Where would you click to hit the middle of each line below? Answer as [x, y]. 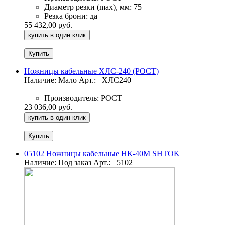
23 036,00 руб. [48, 107]
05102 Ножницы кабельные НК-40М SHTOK [102, 154]
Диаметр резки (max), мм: [88, 7]
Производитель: [72, 98]
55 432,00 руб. [48, 25]
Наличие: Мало [50, 80]
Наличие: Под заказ [58, 163]
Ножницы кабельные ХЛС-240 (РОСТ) [91, 71]
